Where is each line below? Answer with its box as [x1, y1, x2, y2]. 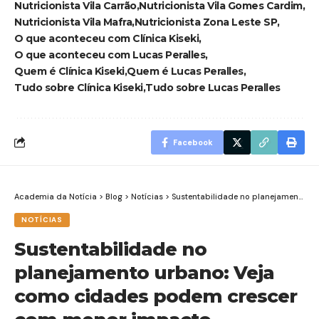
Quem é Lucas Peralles [127, 64, 244, 78]
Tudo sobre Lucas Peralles [145, 80, 281, 94]
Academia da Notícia [14, 191, 97, 202]
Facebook [173, 137, 213, 147]
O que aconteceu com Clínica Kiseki [14, 31, 199, 45]
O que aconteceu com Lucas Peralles [14, 48, 205, 61]
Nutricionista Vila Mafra [14, 15, 132, 28]
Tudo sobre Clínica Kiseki [14, 80, 143, 94]
